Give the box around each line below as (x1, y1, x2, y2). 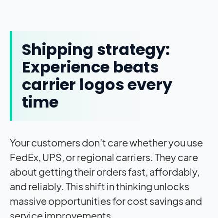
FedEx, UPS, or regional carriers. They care (10, 151, 198, 163)
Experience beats (22, 56, 159, 78)
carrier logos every (22, 73, 172, 96)
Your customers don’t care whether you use (10, 136, 203, 149)
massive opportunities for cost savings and (10, 195, 202, 207)
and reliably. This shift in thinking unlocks (10, 180, 189, 193)
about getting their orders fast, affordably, (10, 165, 200, 178)
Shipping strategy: (22, 38, 170, 61)
